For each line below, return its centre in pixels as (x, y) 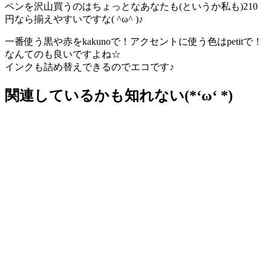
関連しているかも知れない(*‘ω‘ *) (119, 95)
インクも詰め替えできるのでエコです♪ (90, 67)
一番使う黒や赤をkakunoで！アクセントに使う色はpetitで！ (134, 41)
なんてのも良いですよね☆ (63, 54)
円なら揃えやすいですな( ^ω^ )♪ (74, 19)
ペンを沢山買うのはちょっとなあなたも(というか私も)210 (131, 6)
